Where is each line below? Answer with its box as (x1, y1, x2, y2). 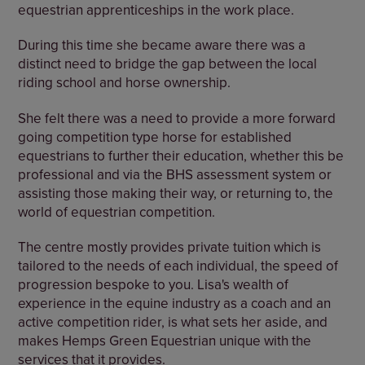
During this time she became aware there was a (18, 35, 306, 55)
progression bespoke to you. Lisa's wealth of (18, 275, 289, 295)
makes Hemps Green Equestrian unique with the (18, 331, 312, 351)
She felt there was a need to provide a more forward (18, 108, 336, 128)
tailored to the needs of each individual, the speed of (18, 256, 339, 276)
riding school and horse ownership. (18, 73, 231, 93)
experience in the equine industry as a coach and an (18, 293, 332, 314)
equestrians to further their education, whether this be (18, 145, 345, 165)
